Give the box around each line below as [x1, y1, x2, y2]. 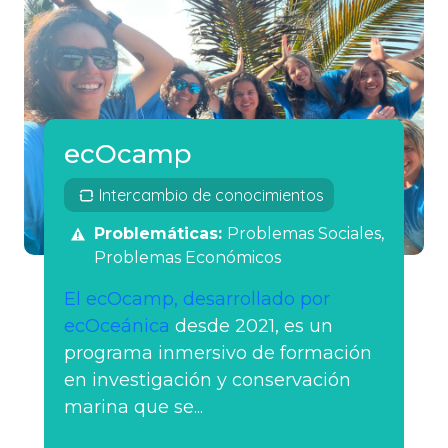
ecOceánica [64, 315, 170, 338]
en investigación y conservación [64, 369, 351, 392]
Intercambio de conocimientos [99, 185, 324, 206]
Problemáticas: [94, 224, 227, 244]
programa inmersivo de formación [64, 342, 372, 365]
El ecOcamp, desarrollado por [64, 288, 330, 311]
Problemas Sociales [227, 224, 381, 244]
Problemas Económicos [94, 248, 281, 268]
